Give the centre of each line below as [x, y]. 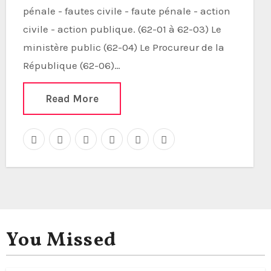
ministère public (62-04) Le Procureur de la [123, 47]
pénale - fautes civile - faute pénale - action [126, 11]
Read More [72, 99]
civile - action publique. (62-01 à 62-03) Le [122, 29]
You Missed [61, 241]
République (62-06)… [71, 65]
